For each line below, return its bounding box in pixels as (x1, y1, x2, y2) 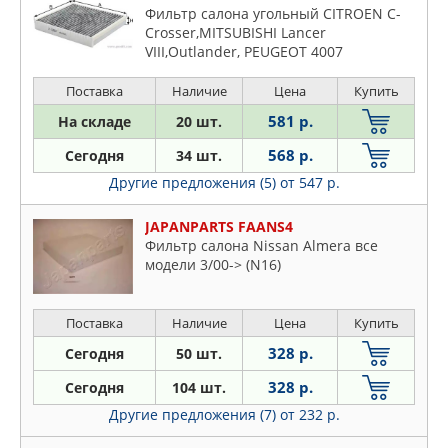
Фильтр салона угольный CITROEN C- (145, 3, 401, 23)
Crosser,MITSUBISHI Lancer (145, 22, 326, 42)
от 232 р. (279, 404, 340, 424)
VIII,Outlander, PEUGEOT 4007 (145, 41, 343, 61)
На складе (58, 111, 131, 131)
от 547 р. (279, 172, 340, 192)
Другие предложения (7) (108, 404, 280, 424)
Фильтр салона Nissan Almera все (145, 235, 378, 255)
